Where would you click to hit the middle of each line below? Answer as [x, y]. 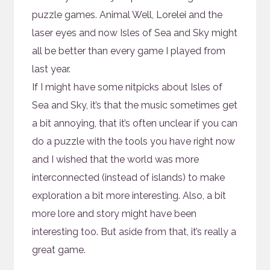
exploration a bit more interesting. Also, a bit [129, 196]
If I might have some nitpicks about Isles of [127, 87]
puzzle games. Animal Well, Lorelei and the [127, 15]
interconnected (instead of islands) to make [129, 178]
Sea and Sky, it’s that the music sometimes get [135, 105]
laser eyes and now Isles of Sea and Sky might [135, 33]
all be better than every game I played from [129, 51]
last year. [52, 69]
